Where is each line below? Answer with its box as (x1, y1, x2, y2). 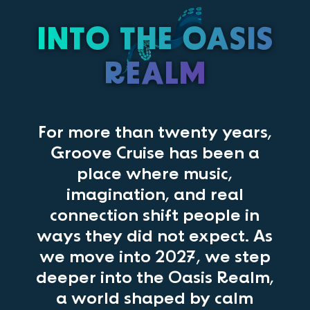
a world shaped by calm (56, 289, 254, 308)
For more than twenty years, (37, 123, 272, 142)
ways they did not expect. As (37, 227, 273, 246)
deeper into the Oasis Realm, (35, 268, 274, 287)
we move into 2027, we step (39, 248, 271, 266)
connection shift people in (50, 206, 260, 225)
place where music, (77, 165, 233, 183)
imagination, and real (66, 185, 244, 204)
